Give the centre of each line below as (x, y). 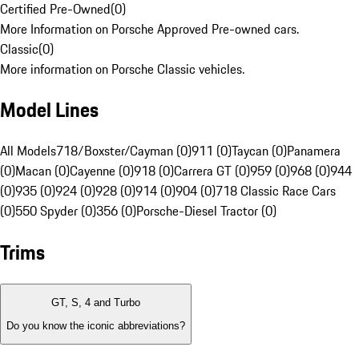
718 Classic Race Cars (276, 191)
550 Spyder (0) (56, 211)
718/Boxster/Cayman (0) (124, 151)
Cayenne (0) (102, 171)
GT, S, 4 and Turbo (96, 303)
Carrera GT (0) (212, 171)
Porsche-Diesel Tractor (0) (206, 211)
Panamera (314, 151)
